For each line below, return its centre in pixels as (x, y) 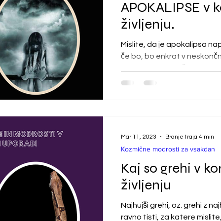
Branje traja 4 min (190, 137)
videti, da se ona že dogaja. (170, 68)
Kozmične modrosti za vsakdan (168, 149)
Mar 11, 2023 (139, 137)
